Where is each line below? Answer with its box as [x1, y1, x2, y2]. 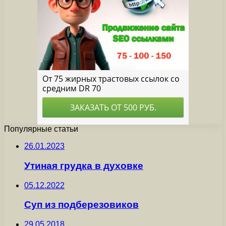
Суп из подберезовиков [24, 199, 139, 210]
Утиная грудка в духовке [24, 160, 143, 171]
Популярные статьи [4, 125, 78, 134]
